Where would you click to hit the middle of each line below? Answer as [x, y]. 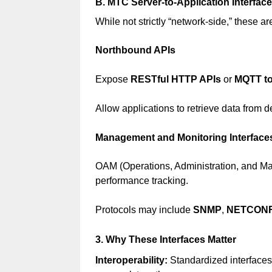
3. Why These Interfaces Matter [165, 240]
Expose [113, 80]
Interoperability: [131, 260]
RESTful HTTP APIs [175, 80]
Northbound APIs [135, 50]
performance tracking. [141, 181]
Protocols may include [144, 210]
